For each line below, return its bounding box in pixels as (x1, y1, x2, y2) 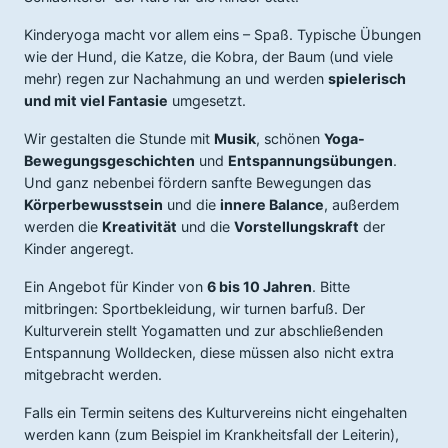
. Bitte (312, 278, 350, 295)
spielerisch (328, 70, 406, 87)
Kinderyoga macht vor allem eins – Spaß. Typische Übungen (24, 26, 421, 43)
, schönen (256, 130, 324, 147)
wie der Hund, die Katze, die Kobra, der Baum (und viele (24, 48, 393, 65)
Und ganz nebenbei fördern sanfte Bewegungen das (24, 174, 371, 191)
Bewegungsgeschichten (24, 152, 195, 169)
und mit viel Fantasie (24, 92, 168, 109)
